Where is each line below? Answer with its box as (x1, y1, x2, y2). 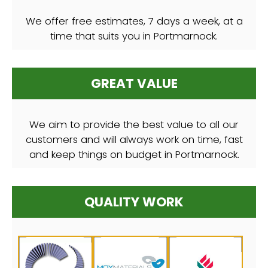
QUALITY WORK (84, 193, 184, 212)
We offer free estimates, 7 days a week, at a (25, 14, 243, 29)
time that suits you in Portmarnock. (50, 29, 218, 44)
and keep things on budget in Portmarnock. (29, 148, 239, 162)
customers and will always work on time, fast (25, 133, 243, 147)
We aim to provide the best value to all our (29, 118, 239, 132)
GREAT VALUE (90, 74, 178, 93)
